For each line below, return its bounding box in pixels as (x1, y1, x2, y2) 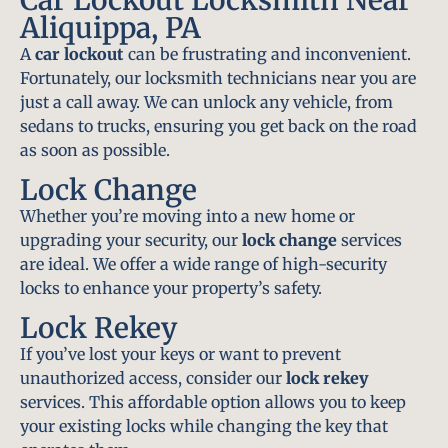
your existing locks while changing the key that (20, 416, 388, 437)
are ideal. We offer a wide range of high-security (20, 253, 387, 274)
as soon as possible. (20, 139, 170, 160)
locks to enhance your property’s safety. (20, 277, 322, 298)
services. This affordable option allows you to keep (20, 392, 406, 413)
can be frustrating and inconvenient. (124, 43, 411, 64)
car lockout (35, 43, 124, 64)
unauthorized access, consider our (20, 368, 286, 389)
